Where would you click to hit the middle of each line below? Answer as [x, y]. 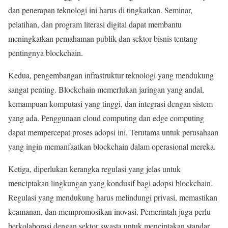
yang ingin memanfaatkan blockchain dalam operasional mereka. [112, 146]
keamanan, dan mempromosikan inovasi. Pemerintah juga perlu [109, 211]
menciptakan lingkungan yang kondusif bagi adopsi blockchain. [110, 183]
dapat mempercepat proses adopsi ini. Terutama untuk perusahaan [113, 132]
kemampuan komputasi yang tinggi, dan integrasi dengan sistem [110, 103]
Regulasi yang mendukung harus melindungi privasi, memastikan [113, 197]
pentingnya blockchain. [46, 52]
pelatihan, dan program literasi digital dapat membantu [95, 24]
